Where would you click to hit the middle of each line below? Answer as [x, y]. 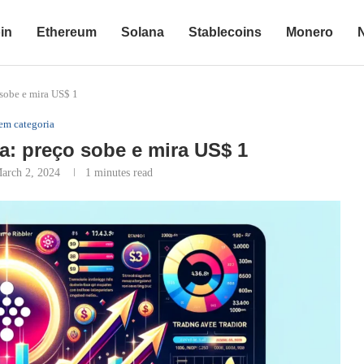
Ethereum [67, 32]
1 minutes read [119, 173]
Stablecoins [225, 32]
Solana [143, 32]
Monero [310, 32]
